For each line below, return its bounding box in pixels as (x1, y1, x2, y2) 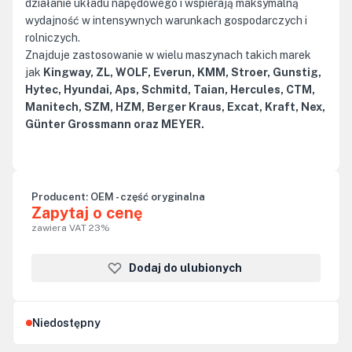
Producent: (31, 191, 88, 203)
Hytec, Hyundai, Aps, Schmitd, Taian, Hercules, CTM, (25, 83, 315, 96)
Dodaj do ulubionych (129, 262, 242, 274)
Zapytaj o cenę (31, 203, 143, 222)
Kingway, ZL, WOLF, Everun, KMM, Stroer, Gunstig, (43, 66, 321, 79)
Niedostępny (32, 317, 101, 329)
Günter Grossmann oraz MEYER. (25, 118, 204, 130)
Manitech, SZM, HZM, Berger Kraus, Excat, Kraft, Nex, (25, 101, 325, 113)
